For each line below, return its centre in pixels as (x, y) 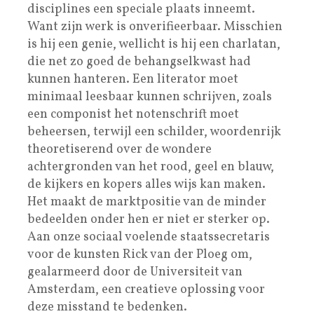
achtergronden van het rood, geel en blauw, (151, 167)
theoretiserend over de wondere (120, 149)
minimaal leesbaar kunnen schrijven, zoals (150, 97)
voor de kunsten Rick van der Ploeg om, (140, 254)
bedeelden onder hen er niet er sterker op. (149, 219)
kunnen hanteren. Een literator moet (133, 79)
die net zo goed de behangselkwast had (139, 62)
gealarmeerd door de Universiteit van (135, 272)
